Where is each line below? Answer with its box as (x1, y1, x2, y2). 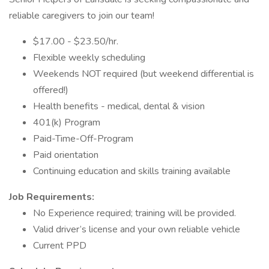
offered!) (33, 83, 68, 97)
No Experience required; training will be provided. (33, 207, 236, 220)
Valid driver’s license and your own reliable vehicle (33, 223, 240, 236)
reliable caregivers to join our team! (9, 9, 154, 22)
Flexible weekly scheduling (33, 51, 145, 64)
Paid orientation (33, 148, 98, 162)
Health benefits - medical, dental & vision (33, 100, 205, 113)
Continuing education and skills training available (33, 165, 231, 178)
